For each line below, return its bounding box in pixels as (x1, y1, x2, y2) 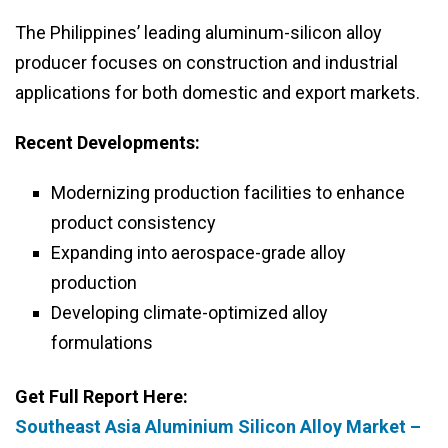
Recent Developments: (15, 132, 200, 154)
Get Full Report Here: (15, 386, 188, 408)
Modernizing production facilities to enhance (51, 182, 405, 204)
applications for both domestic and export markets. (15, 82, 420, 104)
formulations (51, 332, 153, 354)
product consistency (51, 212, 216, 234)
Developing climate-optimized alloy (51, 302, 328, 324)
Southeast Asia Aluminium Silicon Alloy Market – (15, 416, 421, 438)
